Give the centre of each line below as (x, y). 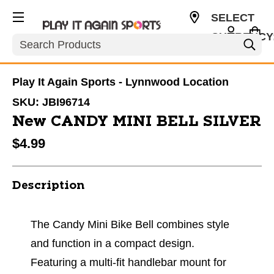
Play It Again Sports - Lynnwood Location (120, 82)
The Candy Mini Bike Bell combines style (130, 224)
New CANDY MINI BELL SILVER (137, 122)
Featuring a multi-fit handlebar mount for (128, 262)
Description (48, 186)
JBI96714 (66, 102)
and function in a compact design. (113, 243)
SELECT (232, 18)
